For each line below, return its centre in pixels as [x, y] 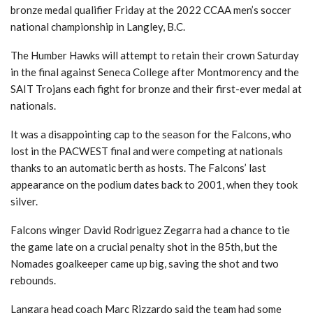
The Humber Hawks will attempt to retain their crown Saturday [155, 55]
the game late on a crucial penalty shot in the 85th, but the [144, 246]
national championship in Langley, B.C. [98, 26]
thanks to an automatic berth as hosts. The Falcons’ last [138, 167]
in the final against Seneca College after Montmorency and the [155, 72]
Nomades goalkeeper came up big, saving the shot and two [145, 263]
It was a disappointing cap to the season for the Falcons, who [151, 134]
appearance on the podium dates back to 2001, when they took [154, 184]
